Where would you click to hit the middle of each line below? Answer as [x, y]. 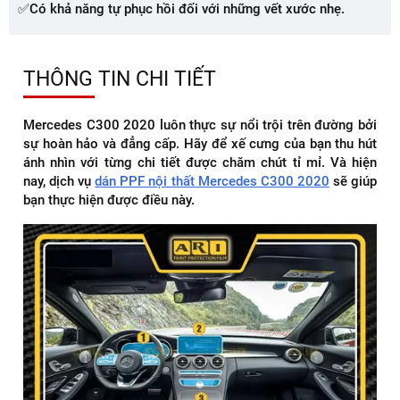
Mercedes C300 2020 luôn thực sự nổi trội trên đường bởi [200, 125]
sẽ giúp [353, 181]
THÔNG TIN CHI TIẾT [120, 79]
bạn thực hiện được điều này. [109, 200]
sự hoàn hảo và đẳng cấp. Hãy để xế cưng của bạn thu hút [200, 144]
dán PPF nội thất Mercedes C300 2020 [212, 181]
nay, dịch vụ [59, 181]
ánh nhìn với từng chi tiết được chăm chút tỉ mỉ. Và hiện [200, 162]
